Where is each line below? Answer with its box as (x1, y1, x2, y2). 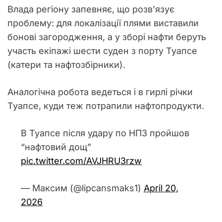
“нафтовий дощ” (21, 142, 91, 152)
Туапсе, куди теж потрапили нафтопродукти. (7, 101, 204, 111)
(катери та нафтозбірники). (7, 59, 125, 70)
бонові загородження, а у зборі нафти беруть (7, 32, 206, 42)
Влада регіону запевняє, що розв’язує (7, 4, 174, 14)
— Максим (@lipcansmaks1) (21, 183, 144, 193)
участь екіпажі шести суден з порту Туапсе (7, 46, 197, 56)
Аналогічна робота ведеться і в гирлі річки (7, 87, 193, 97)
